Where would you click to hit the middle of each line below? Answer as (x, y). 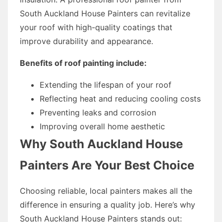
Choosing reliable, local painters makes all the (106, 191)
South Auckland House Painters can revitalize (105, 13)
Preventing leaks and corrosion (98, 112)
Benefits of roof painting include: (83, 63)
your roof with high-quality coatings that (96, 27)
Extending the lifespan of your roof (106, 84)
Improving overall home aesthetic (102, 126)
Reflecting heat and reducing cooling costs (120, 98)
